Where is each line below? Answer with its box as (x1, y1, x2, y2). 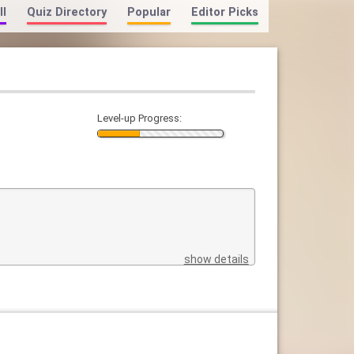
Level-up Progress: (96, 112, 182, 125)
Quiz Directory (26, 6, 107, 19)
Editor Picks (190, 6, 258, 19)
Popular (126, 6, 171, 19)
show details (183, 253, 249, 266)
